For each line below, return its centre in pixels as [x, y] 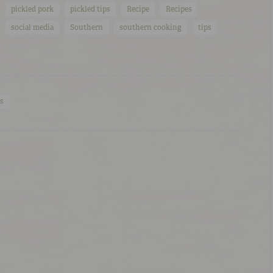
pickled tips [90, 9]
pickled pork [32, 9]
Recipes [179, 9]
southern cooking [151, 27]
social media [32, 27]
